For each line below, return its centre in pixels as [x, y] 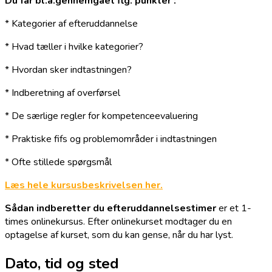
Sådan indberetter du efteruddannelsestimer [110, 209]
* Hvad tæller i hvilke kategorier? [74, 47]
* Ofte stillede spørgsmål [58, 162]
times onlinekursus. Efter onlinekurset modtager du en [118, 222]
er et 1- [234, 209]
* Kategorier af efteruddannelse [71, 24]
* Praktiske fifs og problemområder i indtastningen [111, 139]
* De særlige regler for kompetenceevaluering [101, 116]
